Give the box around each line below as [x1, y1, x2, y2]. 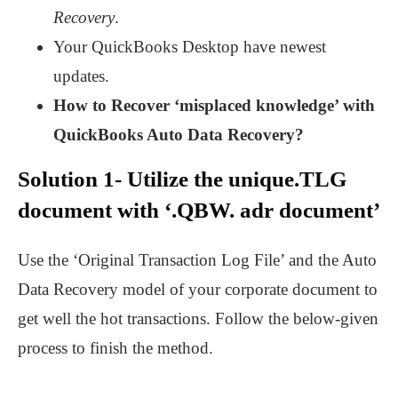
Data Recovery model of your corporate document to [18, 280, 378, 299]
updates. [53, 67, 109, 86]
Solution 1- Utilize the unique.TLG [18, 167, 346, 192]
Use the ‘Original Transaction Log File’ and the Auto [18, 251, 377, 270]
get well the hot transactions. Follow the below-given [18, 309, 378, 329]
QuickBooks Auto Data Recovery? [53, 125, 304, 145]
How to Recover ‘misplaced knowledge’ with [53, 96, 375, 115]
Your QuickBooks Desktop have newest [53, 37, 326, 57]
